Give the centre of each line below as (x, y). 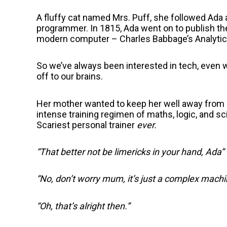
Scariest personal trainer (87, 125)
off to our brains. (70, 77)
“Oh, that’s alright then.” (83, 206)
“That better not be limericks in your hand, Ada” (130, 152)
